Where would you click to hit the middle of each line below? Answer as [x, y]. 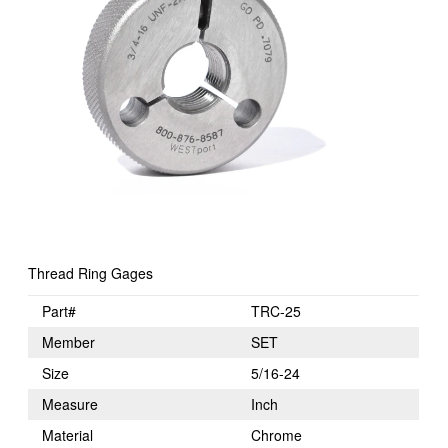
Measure [70, 404]
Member [69, 342]
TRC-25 [276, 311]
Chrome [277, 435]
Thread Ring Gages [91, 273]
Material [68, 435]
